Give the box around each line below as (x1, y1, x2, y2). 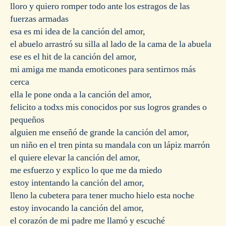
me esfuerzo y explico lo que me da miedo (10, 164, 162, 176)
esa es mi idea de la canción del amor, (10, 25, 145, 37)
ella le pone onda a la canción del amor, (10, 88, 152, 100)
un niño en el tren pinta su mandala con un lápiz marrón (10, 139, 210, 151)
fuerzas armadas (10, 13, 69, 25)
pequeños (10, 114, 44, 126)
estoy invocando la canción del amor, (10, 202, 144, 214)
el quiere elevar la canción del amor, (10, 151, 140, 163)
